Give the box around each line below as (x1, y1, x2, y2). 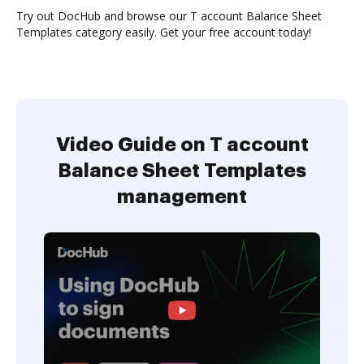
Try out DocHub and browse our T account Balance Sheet (16, 8, 322, 24)
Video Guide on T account (55, 135, 309, 154)
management (117, 187, 247, 206)
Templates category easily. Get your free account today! (16, 24, 311, 40)
